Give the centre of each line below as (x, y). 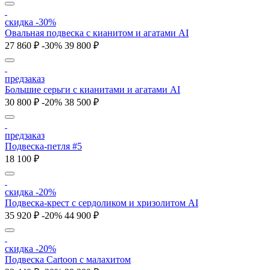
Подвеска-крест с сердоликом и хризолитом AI (102, 203)
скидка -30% (30, 22)
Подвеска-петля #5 (43, 146)
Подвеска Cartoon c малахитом (68, 260)
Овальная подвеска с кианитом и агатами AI (97, 33)
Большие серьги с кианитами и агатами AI (93, 90)
